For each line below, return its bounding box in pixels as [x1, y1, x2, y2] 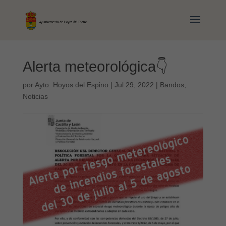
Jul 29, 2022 [114, 81, 154, 89]
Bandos [159, 81, 184, 89]
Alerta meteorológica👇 [22, 59, 167, 75]
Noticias [22, 92, 48, 100]
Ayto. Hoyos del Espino [34, 81, 108, 89]
